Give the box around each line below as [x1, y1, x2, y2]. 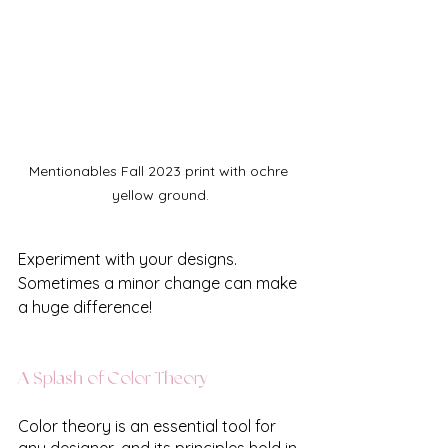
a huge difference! [18, 297, 152, 318]
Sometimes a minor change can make [18, 273, 301, 294]
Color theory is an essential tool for [18, 416, 280, 437]
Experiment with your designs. [18, 249, 241, 270]
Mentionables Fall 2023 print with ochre [28, 162, 292, 181]
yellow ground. [111, 186, 209, 205]
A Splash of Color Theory [18, 370, 208, 389]
